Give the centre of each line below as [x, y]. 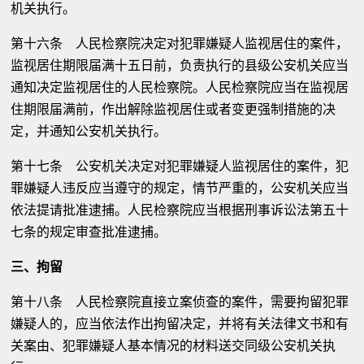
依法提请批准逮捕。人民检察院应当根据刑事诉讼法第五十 [180, 210]
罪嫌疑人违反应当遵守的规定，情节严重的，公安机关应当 [180, 188]
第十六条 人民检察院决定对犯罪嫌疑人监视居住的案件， [180, 43]
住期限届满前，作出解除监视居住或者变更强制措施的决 [173, 109]
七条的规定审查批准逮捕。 [89, 232]
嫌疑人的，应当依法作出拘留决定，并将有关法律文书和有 [180, 324]
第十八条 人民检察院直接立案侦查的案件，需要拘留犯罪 [180, 302]
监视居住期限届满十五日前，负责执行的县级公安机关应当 [180, 65]
